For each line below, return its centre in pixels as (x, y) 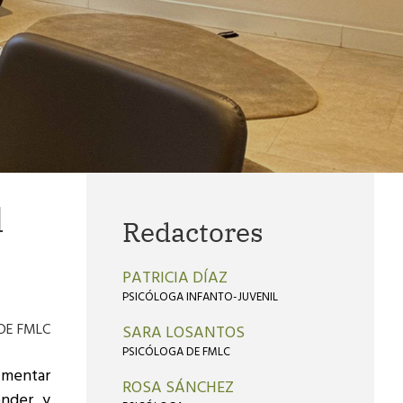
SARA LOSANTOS (184, 333)
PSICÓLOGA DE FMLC (176, 352)
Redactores (193, 232)
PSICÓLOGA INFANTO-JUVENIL (200, 297)
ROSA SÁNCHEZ (178, 388)
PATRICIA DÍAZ (175, 278)
